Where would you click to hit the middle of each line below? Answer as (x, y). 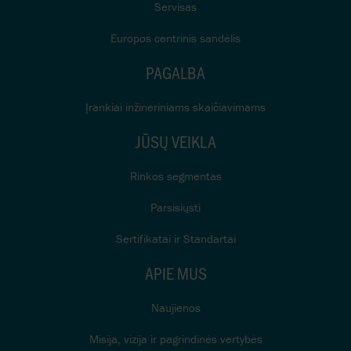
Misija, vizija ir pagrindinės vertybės (175, 338)
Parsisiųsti (175, 207)
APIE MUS (175, 273)
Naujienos (175, 307)
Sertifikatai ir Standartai (175, 238)
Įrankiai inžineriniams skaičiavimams (175, 107)
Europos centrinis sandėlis (175, 38)
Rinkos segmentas (175, 175)
